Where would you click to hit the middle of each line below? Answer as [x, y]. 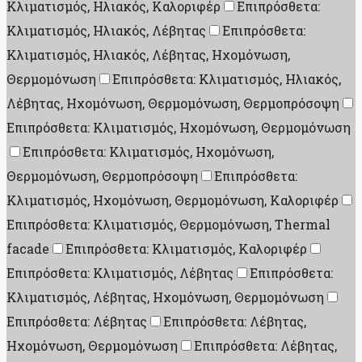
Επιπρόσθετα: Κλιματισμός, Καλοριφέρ [186, 249]
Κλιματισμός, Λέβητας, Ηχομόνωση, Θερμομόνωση [165, 297]
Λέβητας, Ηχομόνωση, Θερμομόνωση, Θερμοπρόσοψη [173, 103]
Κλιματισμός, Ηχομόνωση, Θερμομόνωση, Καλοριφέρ [173, 200]
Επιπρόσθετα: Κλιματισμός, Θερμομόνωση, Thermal [168, 225]
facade [28, 249]
